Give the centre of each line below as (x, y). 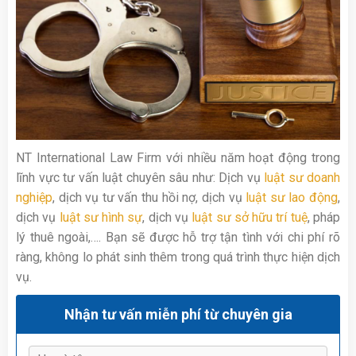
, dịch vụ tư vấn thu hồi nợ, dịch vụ (149, 197)
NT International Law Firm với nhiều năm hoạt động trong (178, 157)
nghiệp (34, 197)
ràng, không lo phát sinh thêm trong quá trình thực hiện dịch (178, 257)
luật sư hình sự (101, 217)
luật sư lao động (292, 197)
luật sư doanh (302, 177)
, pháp (324, 217)
